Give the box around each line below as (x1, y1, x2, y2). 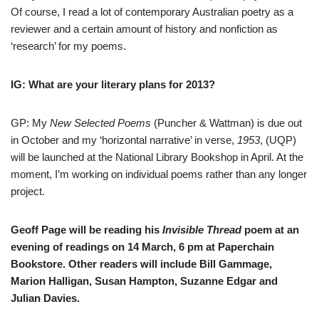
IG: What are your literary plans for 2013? (11, 78, 215, 90)
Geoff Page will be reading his (11, 223, 162, 236)
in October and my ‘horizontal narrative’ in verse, (11, 133, 237, 146)
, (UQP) (260, 133, 296, 146)
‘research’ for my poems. (11, 39, 126, 52)
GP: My (11, 116, 50, 129)
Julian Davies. (11, 291, 80, 304)
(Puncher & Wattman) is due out (151, 116, 302, 129)
